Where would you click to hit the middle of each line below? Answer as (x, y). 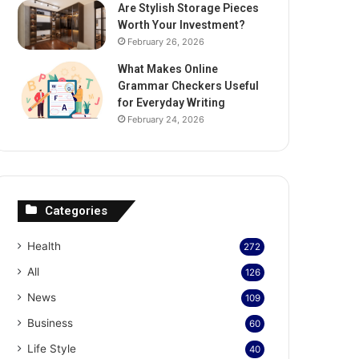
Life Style (52, 348)
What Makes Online (168, 69)
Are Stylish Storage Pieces (189, 8)
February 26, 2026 (166, 42)
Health (44, 246)
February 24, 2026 (166, 119)
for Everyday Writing (172, 102)
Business (50, 323)
